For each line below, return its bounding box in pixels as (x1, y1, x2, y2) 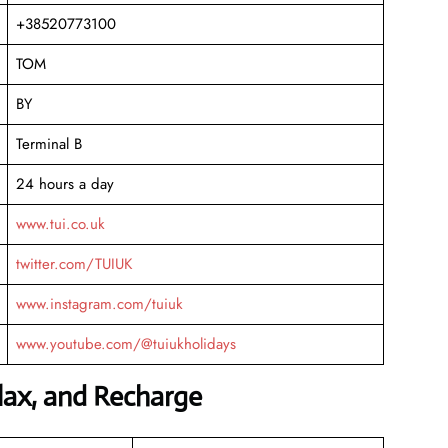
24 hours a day (15, 172, 114, 195)
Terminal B (15, 132, 82, 155)
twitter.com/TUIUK (15, 252, 132, 275)
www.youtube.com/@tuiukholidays (15, 332, 236, 355)
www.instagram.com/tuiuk (15, 292, 183, 315)
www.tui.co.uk (15, 212, 105, 235)
